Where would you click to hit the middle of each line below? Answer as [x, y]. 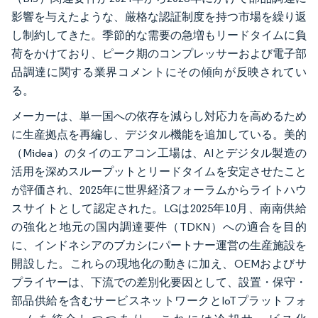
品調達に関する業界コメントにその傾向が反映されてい [159, 72]
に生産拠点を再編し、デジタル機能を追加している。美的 [159, 135]
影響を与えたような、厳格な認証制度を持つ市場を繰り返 [159, 17]
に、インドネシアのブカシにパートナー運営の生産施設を [159, 246]
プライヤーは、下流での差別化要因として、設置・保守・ [159, 283]
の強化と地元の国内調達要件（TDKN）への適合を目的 [159, 227]
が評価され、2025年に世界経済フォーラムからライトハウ [159, 190]
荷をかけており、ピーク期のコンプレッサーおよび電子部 [159, 54]
